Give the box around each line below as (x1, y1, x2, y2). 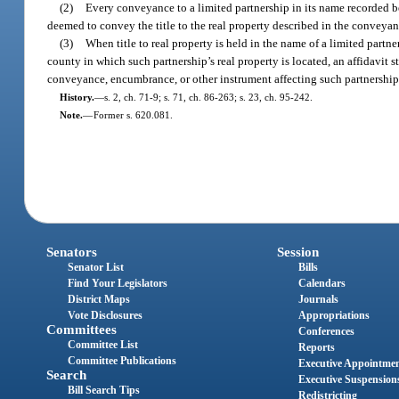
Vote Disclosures (68, 309, 143, 322)
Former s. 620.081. (93, 109, 173, 120)
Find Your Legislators (68, 277, 168, 290)
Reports (297, 341, 335, 354)
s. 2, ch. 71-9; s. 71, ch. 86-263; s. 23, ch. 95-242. (103, 91, 313, 102)
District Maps (68, 293, 131, 306)
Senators (46, 245, 98, 260)
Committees (46, 322, 118, 338)
